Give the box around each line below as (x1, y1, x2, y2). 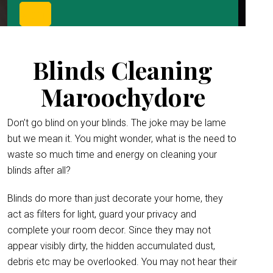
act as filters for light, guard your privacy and (7, 208, 196, 220)
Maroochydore (40, 80, 205, 113)
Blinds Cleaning (33, 54, 213, 86)
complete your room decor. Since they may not (7, 224, 211, 236)
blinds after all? (7, 165, 71, 176)
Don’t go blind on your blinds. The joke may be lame (7, 117, 226, 129)
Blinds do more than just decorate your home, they (7, 193, 223, 204)
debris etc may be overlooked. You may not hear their (7, 256, 237, 268)
